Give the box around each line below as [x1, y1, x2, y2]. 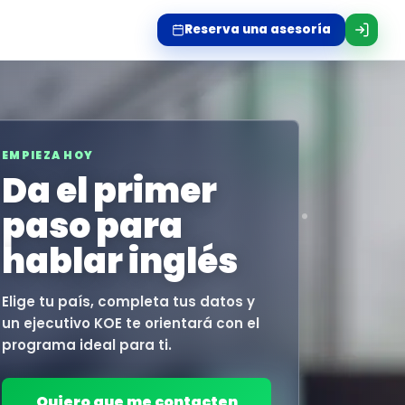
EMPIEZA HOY [2, 147, 94, 164]
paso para [2, 202, 183, 250]
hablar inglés [2, 237, 238, 286]
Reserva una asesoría [184, 21, 331, 38]
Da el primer [2, 166, 217, 215]
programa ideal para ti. [2, 335, 172, 355]
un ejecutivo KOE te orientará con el [2, 314, 259, 334]
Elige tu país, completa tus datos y [2, 292, 255, 312]
